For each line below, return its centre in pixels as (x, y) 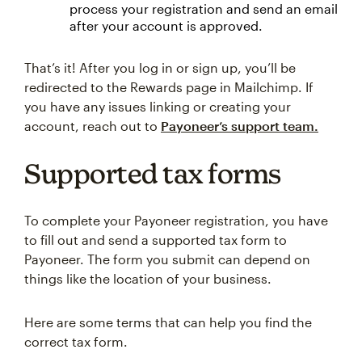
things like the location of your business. (148, 279)
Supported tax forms (153, 174)
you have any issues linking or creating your (158, 107)
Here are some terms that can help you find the (168, 322)
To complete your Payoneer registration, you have (176, 221)
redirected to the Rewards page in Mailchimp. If (169, 87)
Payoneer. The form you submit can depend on (167, 259)
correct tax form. (76, 342)
